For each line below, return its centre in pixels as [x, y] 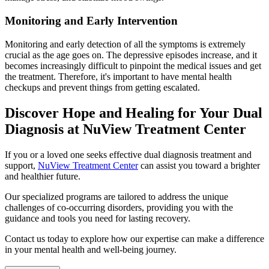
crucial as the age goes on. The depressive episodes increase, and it [131, 55]
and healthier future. [43, 176]
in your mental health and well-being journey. [91, 249]
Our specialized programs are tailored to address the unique [116, 196]
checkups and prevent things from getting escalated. [102, 87]
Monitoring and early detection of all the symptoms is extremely [125, 44]
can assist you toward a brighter [199, 165]
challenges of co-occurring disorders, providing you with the [119, 207]
